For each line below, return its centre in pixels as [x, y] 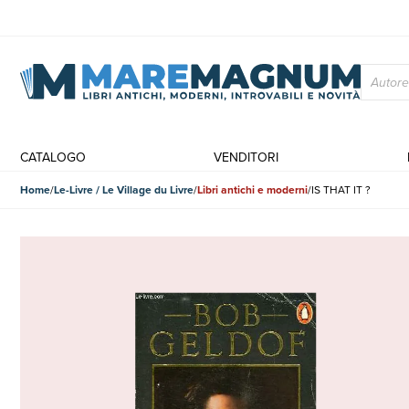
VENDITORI [246, 157]
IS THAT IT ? [341, 189]
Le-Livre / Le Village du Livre [124, 189]
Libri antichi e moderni [252, 189]
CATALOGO [53, 157]
